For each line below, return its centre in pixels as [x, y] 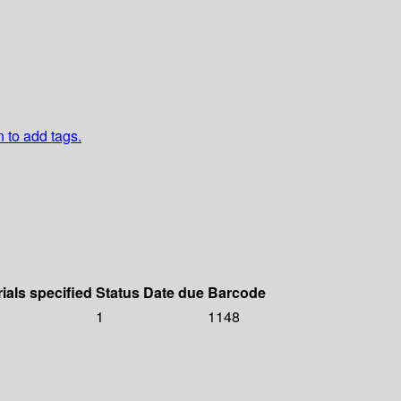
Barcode [237, 293]
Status [118, 293]
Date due [174, 293]
